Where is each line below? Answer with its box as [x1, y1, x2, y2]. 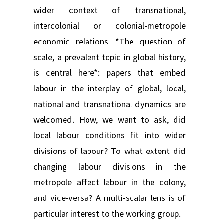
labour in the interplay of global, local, [33, 82, 186, 94]
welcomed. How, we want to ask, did [33, 113, 186, 125]
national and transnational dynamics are [33, 98, 186, 109]
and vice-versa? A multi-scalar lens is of [33, 192, 186, 203]
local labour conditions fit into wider [33, 129, 186, 141]
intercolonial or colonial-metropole [33, 20, 186, 31]
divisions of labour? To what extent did [33, 145, 186, 156]
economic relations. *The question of [33, 35, 186, 47]
